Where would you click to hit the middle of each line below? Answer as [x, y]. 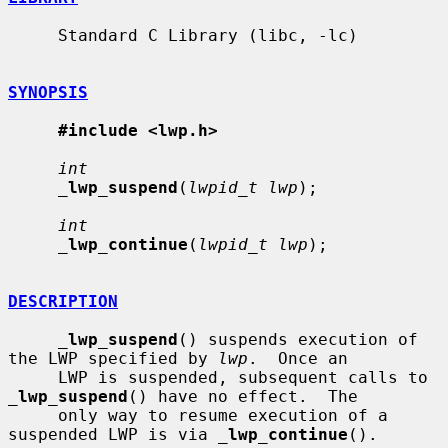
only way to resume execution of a [33, 415]
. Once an [298, 358]
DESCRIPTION [63, 301]
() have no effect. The [243, 396]
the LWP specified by [113, 358]
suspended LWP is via [113, 434]
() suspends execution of [298, 339]
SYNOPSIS [48, 92]
